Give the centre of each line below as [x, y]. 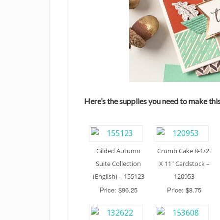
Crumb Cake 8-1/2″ [184, 151]
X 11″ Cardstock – [184, 163]
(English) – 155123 [118, 176]
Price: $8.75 [184, 190]
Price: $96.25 [118, 190]
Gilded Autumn [118, 151]
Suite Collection [118, 163]
